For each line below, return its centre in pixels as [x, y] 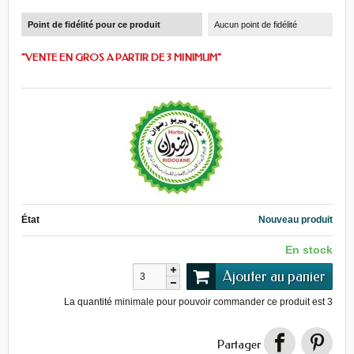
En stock [309, 250]
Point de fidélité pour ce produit [94, 24]
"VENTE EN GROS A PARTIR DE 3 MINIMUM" [121, 57]
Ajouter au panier [274, 277]
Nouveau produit [296, 220]
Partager [239, 345]
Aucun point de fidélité [256, 24]
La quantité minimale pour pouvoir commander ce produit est [196, 302]
